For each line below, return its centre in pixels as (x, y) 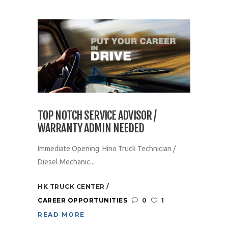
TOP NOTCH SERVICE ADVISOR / (97, 115)
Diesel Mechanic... (66, 162)
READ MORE (61, 214)
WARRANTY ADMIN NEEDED (91, 128)
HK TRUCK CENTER (72, 186)
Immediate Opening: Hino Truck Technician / (107, 148)
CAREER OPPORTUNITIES (82, 200)
